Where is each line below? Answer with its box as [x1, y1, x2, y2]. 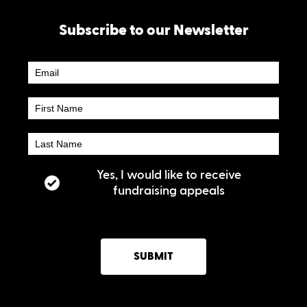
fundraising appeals [113, 183, 225, 199]
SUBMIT [134, 249, 173, 265]
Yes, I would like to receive [97, 167, 241, 183]
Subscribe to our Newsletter [58, 21, 249, 41]
